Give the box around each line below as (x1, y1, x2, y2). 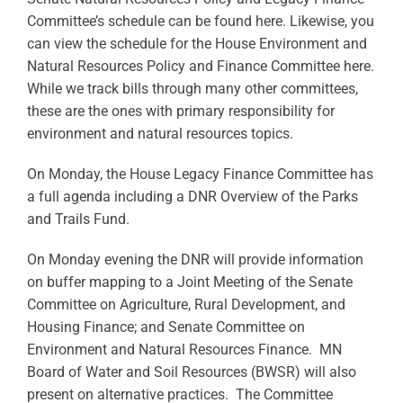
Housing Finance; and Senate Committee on (26, 318, 305, 336)
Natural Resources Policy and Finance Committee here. (26, 58, 374, 75)
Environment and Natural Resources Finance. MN (26, 341, 342, 358)
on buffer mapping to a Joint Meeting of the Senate (26, 273, 353, 291)
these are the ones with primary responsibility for (26, 103, 335, 120)
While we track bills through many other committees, (26, 80, 358, 97)
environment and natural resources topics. (26, 125, 293, 142)
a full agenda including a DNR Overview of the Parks (26, 188, 358, 205)
